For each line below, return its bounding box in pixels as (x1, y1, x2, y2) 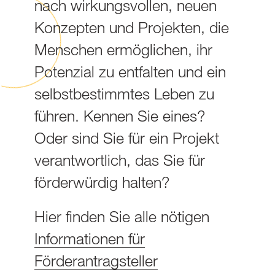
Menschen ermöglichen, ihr (34, 39, 212, 58)
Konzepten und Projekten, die (34, 17, 229, 36)
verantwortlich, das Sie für (34, 150, 205, 169)
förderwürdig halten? (34, 172, 169, 191)
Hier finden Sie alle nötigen (34, 207, 209, 226)
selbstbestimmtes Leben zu (34, 83, 214, 103)
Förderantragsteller (34, 251, 158, 270)
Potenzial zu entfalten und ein (34, 61, 226, 80)
